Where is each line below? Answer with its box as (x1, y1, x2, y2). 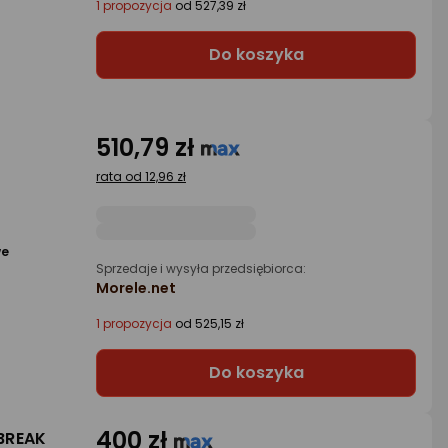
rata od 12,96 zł (96, 168, 186, 185)
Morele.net (96, 278, 176, 298)
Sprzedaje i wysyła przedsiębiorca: (96, 260, 306, 277)
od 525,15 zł (172, 315, 244, 332)
